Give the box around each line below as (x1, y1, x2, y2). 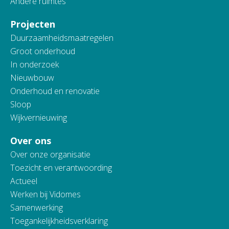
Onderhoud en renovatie (10, 85, 100, 97)
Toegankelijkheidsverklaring (10, 215, 108, 227)
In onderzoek (10, 59, 59, 71)
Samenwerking (10, 202, 63, 214)
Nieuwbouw (10, 72, 54, 84)
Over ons (10, 134, 51, 147)
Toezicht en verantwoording (10, 162, 112, 174)
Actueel (10, 175, 37, 187)
